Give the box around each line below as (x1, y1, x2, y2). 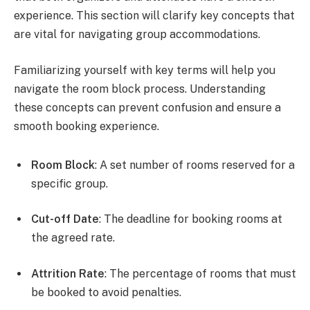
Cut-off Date (31, 212, 99, 226)
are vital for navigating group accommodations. (14, 28, 260, 42)
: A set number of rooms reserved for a (95, 158, 295, 172)
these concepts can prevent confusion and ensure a (14, 100, 281, 114)
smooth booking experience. (14, 119, 159, 133)
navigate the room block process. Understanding (14, 82, 266, 95)
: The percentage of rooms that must (104, 266, 296, 280)
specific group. (31, 176, 108, 190)
